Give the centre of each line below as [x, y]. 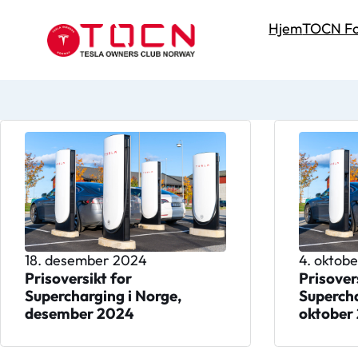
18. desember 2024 [86, 260]
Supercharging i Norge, [103, 295]
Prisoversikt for [78, 278]
